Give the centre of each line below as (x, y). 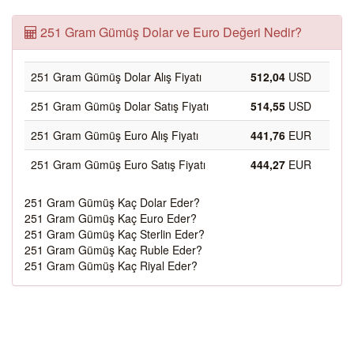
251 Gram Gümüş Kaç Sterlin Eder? (115, 234)
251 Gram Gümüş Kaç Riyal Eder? (111, 265)
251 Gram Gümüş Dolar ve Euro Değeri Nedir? (169, 32)
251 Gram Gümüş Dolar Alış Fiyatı (116, 77)
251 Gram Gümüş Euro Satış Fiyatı (118, 164)
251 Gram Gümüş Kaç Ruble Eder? (113, 250)
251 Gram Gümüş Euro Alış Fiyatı (115, 135)
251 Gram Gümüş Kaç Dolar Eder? (112, 202)
